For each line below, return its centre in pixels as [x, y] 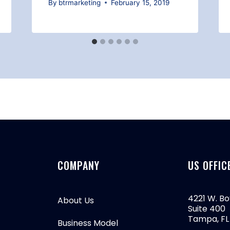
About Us [75, 201]
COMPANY [78, 166]
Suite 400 [207, 209]
